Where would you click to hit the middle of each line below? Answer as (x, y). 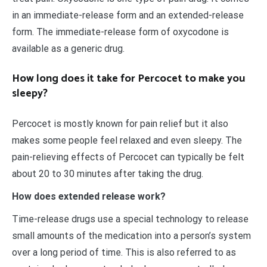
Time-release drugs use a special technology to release (130, 219)
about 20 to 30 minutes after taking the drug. (108, 174)
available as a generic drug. (68, 49)
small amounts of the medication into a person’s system (131, 236)
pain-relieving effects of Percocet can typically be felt (128, 157)
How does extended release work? (89, 197)
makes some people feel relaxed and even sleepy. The (127, 141)
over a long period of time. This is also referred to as (124, 253)
